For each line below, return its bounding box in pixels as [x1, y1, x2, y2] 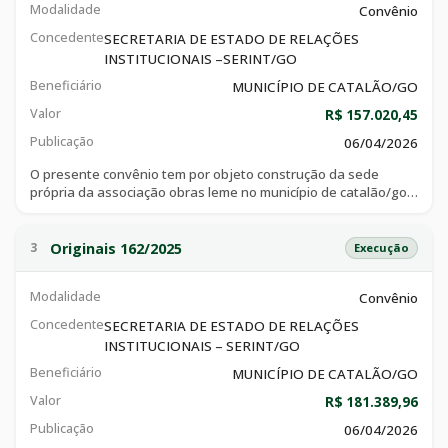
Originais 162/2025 [50, 238, 182, 258]
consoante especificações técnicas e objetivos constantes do [30, 201, 408, 219]
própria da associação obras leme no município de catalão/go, [30, 183, 410, 201]
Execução [354, 240, 409, 255]
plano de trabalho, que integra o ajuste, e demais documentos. [30, 219, 417, 237]
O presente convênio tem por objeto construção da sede [30, 165, 379, 183]
